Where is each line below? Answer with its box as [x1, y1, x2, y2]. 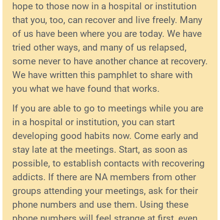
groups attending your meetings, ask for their [12, 185, 198, 196]
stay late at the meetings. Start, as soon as [12, 143, 188, 155]
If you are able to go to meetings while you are [12, 102, 203, 114]
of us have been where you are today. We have [12, 27, 202, 39]
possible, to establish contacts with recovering [12, 157, 205, 169]
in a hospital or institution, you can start [12, 116, 175, 128]
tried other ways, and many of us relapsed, [12, 41, 187, 53]
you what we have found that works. [12, 82, 160, 94]
